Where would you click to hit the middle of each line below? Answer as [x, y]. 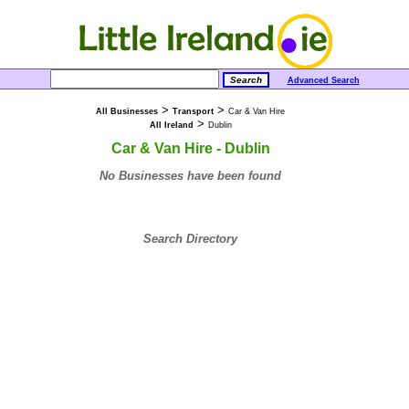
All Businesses [127, 111]
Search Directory [190, 238]
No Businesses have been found [190, 175]
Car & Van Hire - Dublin [190, 148]
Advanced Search [323, 80]
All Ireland [171, 125]
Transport [193, 111]
